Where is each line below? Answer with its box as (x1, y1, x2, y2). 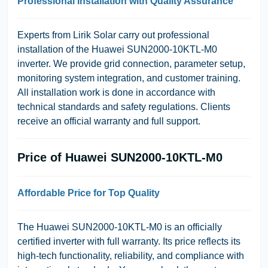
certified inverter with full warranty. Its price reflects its (17, 236, 240, 246)
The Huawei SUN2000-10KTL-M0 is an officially (17, 221, 222, 232)
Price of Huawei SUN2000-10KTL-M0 (17, 150, 223, 164)
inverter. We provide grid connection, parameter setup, (17, 58, 245, 69)
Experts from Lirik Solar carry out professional (17, 29, 209, 40)
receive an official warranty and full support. (17, 115, 200, 126)
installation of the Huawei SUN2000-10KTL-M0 (17, 44, 217, 54)
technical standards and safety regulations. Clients (17, 101, 230, 112)
